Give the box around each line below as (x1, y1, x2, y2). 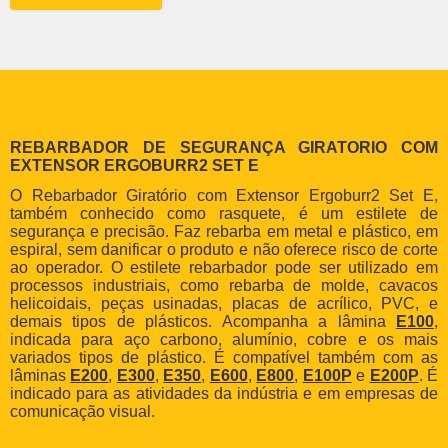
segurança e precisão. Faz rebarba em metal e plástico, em (10, 223, 438, 241)
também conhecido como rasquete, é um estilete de (10, 205, 438, 223)
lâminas (10, 367, 71, 385)
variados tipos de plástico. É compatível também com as (10, 349, 438, 367)
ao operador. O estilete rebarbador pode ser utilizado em (10, 259, 438, 277)
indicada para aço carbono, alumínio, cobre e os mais (10, 331, 438, 349)
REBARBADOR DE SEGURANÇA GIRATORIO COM (10, 139, 438, 157)
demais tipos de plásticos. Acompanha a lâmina (10, 313, 396, 331)
